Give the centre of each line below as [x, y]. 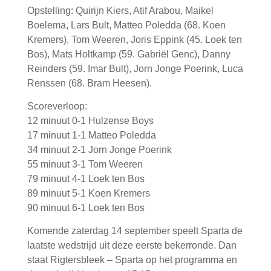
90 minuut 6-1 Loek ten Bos [86, 207]
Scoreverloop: [57, 106]
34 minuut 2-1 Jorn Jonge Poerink [99, 149]
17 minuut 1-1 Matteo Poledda [91, 135]
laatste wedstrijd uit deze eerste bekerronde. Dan [132, 245]
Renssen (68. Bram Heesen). [89, 83]
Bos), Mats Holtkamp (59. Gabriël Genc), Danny [129, 54]
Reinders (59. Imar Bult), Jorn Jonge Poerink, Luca [135, 68]
